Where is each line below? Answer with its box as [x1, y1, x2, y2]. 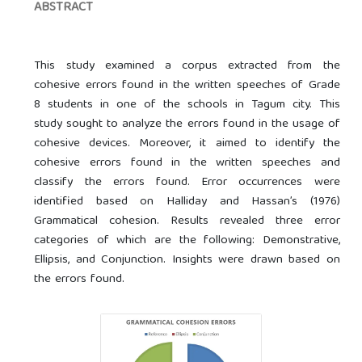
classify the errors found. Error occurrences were [34, 171, 340, 193]
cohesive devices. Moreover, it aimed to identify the [34, 133, 340, 154]
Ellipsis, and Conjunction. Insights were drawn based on [34, 249, 340, 271]
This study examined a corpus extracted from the [34, 55, 340, 77]
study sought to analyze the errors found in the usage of [34, 113, 340, 135]
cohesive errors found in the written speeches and [34, 152, 340, 174]
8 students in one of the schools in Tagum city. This [34, 94, 340, 116]
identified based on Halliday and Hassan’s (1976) [34, 191, 340, 213]
